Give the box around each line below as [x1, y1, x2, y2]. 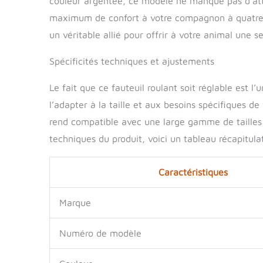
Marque [59, 197, 91, 208]
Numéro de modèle [59, 227, 141, 238]
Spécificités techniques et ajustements [49, 55, 214, 66]
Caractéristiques [159, 166, 228, 177]
